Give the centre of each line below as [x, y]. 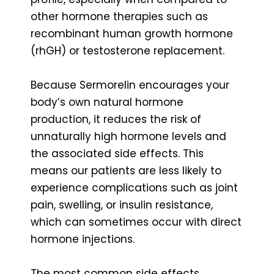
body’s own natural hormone [107, 102]
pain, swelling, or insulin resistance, [122, 205]
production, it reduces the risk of [116, 119]
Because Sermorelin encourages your [130, 85]
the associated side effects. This [117, 153]
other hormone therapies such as [119, 16]
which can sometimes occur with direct [136, 222]
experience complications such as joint [134, 187]
